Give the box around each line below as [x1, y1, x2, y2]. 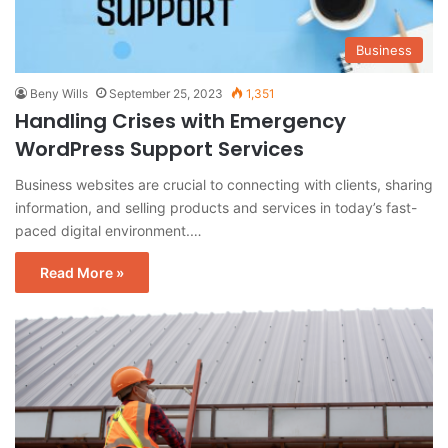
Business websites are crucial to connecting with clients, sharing [15, 175, 433, 193]
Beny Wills [30, 85, 88, 101]
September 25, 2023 [109, 85, 223, 101]
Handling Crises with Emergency [15, 106, 346, 135]
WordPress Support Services [15, 134, 304, 163]
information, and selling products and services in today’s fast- [15, 198, 417, 216]
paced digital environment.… [15, 221, 202, 239]
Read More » [40, 263, 124, 281]
